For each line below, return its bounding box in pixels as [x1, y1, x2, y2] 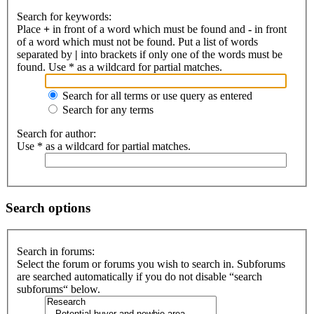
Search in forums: [17, 245, 95, 258]
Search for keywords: [17, 11, 111, 23]
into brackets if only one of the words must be [78, 48, 282, 61]
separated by [17, 48, 75, 61]
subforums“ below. [17, 283, 100, 296]
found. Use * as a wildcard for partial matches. [17, 61, 222, 74]
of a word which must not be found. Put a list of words [17, 36, 258, 48]
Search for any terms [60, 104, 153, 116]
